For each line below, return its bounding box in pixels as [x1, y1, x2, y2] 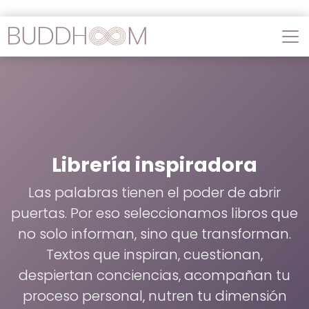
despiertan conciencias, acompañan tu [19, 266, 290, 285]
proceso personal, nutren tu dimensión [22, 286, 287, 306]
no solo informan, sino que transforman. [18, 224, 291, 243]
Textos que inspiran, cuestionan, [46, 245, 263, 264]
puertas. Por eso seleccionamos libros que [11, 203, 298, 223]
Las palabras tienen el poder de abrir [28, 183, 281, 202]
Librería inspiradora [52, 151, 257, 179]
